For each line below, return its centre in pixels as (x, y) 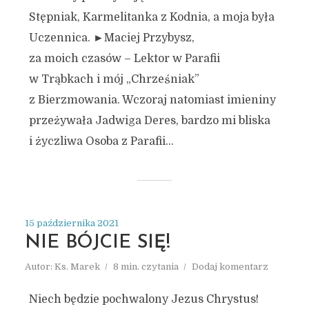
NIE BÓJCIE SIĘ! (97, 243)
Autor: (39, 267)
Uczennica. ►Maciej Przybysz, (111, 38)
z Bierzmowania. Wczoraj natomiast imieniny (152, 100)
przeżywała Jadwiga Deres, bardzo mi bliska (149, 121)
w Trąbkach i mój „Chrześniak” (114, 79)
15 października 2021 (71, 223)
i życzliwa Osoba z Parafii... (101, 141)
